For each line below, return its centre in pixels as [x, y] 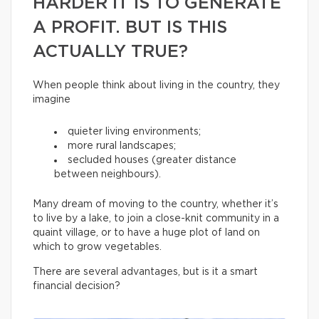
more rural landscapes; [122, 146]
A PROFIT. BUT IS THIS [130, 28]
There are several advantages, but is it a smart [145, 272]
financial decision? [77, 286]
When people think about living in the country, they [156, 85]
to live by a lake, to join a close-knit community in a [156, 219]
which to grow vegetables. [97, 247]
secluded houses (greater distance [152, 160]
